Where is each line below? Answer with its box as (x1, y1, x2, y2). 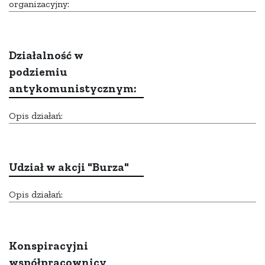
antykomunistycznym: (9, 82, 137, 96)
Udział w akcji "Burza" (9, 160, 129, 174)
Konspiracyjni (9, 239, 88, 253)
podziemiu (9, 65, 67, 79)
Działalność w (9, 49, 83, 63)
